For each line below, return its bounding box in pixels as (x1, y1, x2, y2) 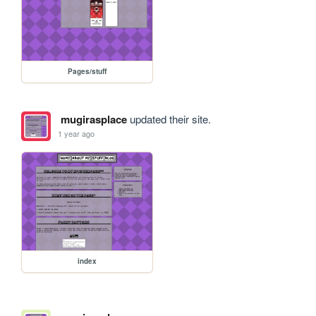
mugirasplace (60, 111, 127, 127)
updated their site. (126, 111, 211, 126)
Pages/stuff (68, 66, 107, 76)
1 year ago (58, 128, 95, 140)
